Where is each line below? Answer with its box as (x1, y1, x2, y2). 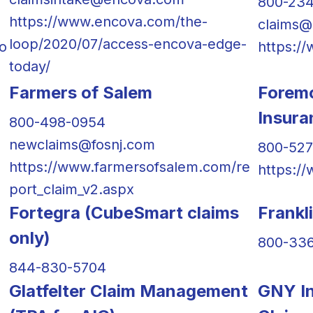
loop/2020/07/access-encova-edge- (8, 35, 247, 52)
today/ (8, 57, 50, 75)
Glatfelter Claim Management (8, 280, 248, 301)
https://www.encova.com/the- (8, 13, 208, 30)
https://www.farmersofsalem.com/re (8, 158, 250, 175)
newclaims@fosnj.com (8, 136, 155, 153)
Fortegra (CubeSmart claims (8, 202, 239, 223)
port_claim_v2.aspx (8, 180, 134, 198)
